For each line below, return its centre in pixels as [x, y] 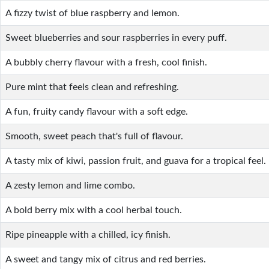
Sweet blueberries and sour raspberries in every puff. [116, 38]
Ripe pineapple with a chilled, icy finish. [88, 235]
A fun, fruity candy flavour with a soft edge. [97, 112]
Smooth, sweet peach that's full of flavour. [94, 136]
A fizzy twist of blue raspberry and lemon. [92, 13]
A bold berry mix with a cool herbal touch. [94, 210]
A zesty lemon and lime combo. [70, 186]
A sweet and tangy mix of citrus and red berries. [106, 259]
